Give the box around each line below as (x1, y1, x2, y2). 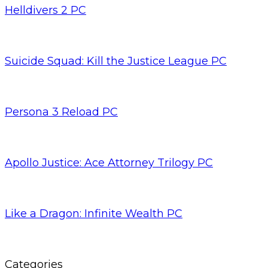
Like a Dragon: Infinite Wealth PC (5, 206, 182, 220)
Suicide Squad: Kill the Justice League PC (5, 54, 227, 68)
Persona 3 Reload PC (5, 105, 118, 118)
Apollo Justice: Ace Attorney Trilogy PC (5, 156, 213, 169)
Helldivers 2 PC (5, 3, 86, 17)
